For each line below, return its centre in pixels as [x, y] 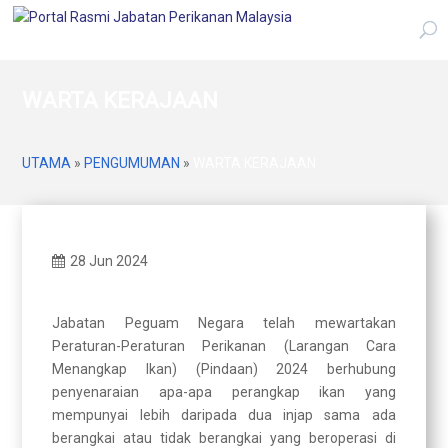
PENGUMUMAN [132, 163]
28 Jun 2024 [109, 261]
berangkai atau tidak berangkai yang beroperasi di [224, 438]
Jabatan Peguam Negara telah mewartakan [224, 323]
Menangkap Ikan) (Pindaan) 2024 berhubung [224, 369]
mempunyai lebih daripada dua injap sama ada [224, 415]
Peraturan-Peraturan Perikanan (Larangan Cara [224, 346]
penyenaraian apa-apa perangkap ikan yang [224, 392]
